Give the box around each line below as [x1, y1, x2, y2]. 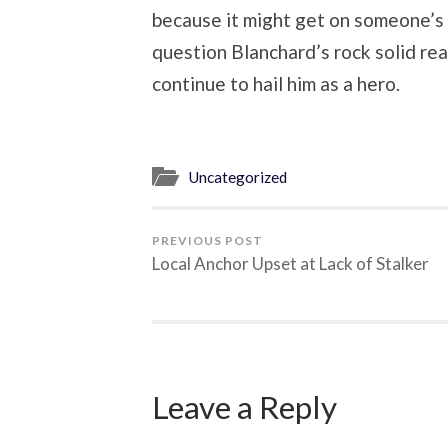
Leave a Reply [152, 387, 337, 426]
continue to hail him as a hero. [152, 72, 400, 96]
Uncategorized [188, 167, 287, 186]
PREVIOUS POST [152, 232, 263, 248]
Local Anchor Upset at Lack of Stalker [152, 252, 429, 274]
